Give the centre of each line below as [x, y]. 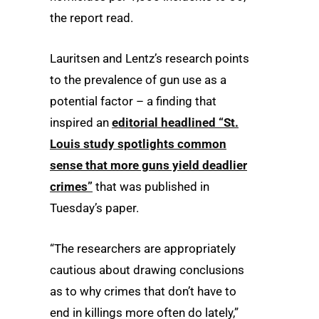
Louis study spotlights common [138, 143]
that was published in [151, 186]
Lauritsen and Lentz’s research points [150, 58]
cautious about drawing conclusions [147, 270]
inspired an [81, 122]
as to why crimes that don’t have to [143, 291]
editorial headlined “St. [175, 122]
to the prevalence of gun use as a [138, 79]
